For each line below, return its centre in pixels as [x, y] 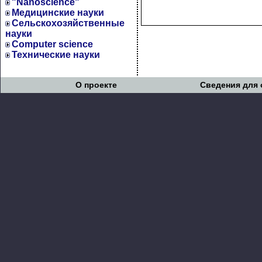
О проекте [96, 85]
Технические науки [56, 55]
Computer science [52, 44]
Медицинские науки [58, 13]
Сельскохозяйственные [68, 23]
